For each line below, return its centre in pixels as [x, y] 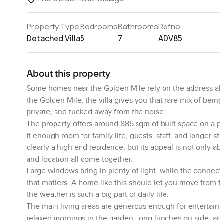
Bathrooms [138, 26]
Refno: [170, 26]
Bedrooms [99, 26]
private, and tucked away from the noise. [96, 112]
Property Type [53, 26]
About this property [68, 73]
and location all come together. [79, 159]
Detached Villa [53, 38]
